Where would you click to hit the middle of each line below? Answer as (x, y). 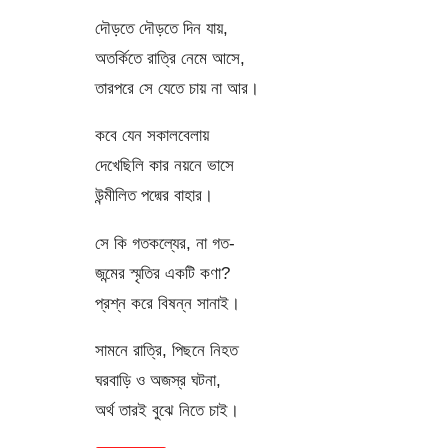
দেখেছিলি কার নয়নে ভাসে (164, 165)
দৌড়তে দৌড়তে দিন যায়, (161, 28)
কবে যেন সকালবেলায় (151, 135)
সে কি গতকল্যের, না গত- (164, 242)
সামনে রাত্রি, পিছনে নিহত (166, 350)
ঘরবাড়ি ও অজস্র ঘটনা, (157, 380)
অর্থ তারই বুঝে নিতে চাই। (166, 410)
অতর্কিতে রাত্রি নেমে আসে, (169, 58)
